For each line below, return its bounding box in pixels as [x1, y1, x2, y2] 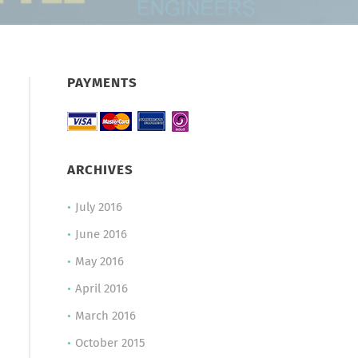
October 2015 [74, 337, 145, 349]
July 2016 [74, 201, 122, 213]
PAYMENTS [66, 77, 137, 90]
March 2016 [74, 310, 136, 322]
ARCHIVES [66, 164, 133, 177]
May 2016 [74, 256, 124, 268]
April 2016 [74, 283, 128, 295]
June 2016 [74, 229, 127, 241]
